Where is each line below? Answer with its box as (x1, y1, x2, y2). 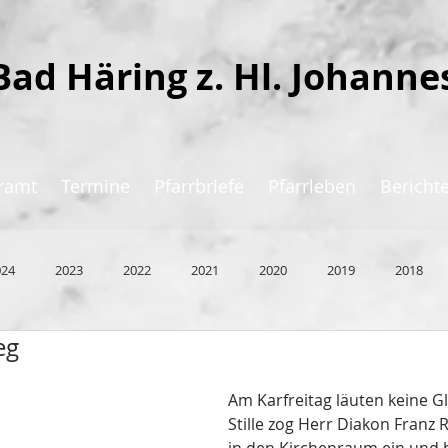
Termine (60, 174, 130, 198)
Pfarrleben (267, 174, 356, 198)
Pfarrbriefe (153, 174, 244, 198)
